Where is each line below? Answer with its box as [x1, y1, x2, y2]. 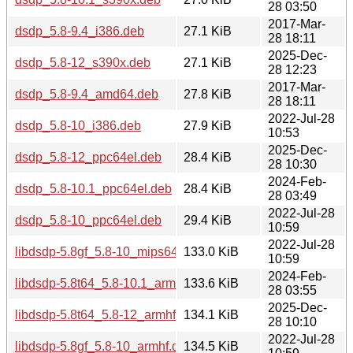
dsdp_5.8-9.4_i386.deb [15, 24, 144, 38]
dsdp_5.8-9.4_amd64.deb [15, 87, 158, 101]
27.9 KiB [184, 118, 232, 132]
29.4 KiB [184, 213, 232, 227]
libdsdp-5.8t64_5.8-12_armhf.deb [15, 307, 200, 321]
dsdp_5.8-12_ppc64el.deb [15, 150, 162, 164]
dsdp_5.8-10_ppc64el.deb [15, 213, 162, 227]
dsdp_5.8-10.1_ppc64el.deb [15, 181, 172, 195]
